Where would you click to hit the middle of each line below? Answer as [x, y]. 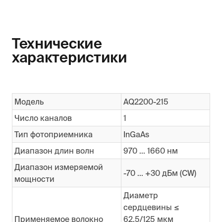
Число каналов [44, 118]
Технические [57, 44]
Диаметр [140, 195]
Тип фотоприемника [54, 134]
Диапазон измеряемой [58, 167]
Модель [30, 101]
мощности [35, 179]
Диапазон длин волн [55, 150]
